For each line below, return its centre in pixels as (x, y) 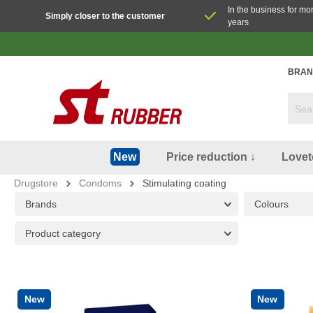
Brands (41, 204)
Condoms (100, 183)
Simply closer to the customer (105, 16)
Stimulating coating (184, 183)
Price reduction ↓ (211, 156)
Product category (63, 233)
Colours (271, 204)
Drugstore (36, 183)
